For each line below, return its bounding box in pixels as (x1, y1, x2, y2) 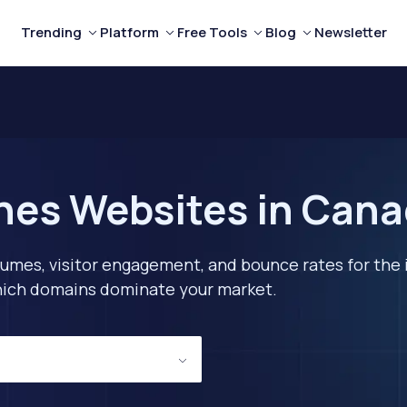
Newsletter (313, 23, 387, 42)
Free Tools (176, 23, 247, 42)
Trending (20, 23, 82, 42)
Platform (99, 23, 159, 42)
